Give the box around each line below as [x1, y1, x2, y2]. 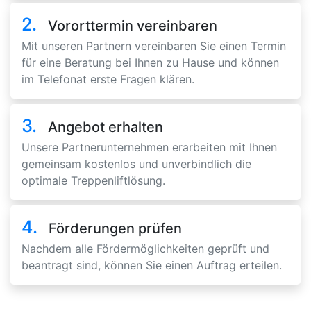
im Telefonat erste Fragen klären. [22, 72, 194, 87]
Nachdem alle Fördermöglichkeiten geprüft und [22, 242, 269, 256]
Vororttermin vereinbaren [48, 17, 217, 35]
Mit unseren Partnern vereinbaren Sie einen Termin [22, 39, 286, 53]
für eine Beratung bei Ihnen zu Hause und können [22, 56, 279, 70]
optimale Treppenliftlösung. [22, 174, 165, 188]
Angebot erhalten [48, 119, 163, 136]
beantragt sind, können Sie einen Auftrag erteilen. [22, 258, 282, 273]
